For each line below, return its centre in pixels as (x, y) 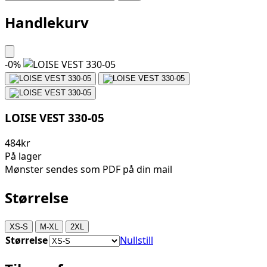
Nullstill (136, 240)
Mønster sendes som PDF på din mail (89, 170)
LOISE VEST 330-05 (55, 118)
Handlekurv (47, 22)
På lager (23, 156)
